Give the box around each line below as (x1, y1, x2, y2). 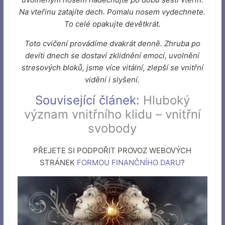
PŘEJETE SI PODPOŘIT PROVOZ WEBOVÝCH (33, 145, 192, 155)
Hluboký (143, 92, 190, 107)
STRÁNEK (40, 157, 77, 167)
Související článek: (35, 92, 140, 107)
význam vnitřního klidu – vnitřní (24, 106, 201, 122)
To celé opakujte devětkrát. (64, 19, 161, 29)
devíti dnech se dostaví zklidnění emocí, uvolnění (25, 50, 200, 60)
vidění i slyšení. (85, 74, 140, 84)
